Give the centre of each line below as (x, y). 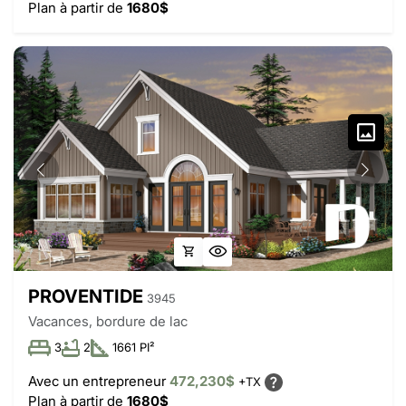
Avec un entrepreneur (99, 382)
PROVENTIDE (86, 296)
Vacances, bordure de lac (108, 321)
